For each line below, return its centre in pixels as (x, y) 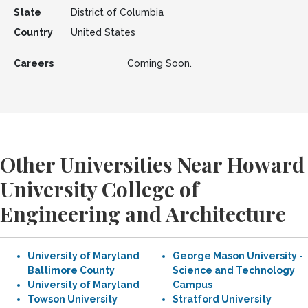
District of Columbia (117, 12)
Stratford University (222, 299)
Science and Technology (234, 270)
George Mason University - (238, 256)
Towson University (73, 299)
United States (103, 32)
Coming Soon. (159, 63)
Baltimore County (71, 270)
